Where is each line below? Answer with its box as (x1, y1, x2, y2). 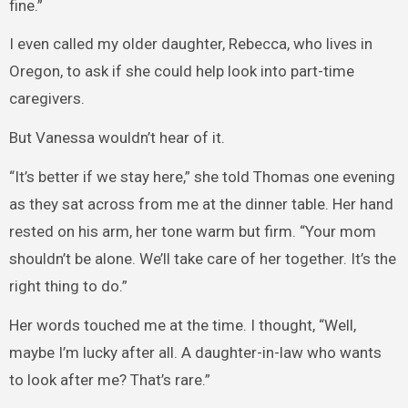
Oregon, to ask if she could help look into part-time (8, 62, 354, 81)
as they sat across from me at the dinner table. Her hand (8, 194, 393, 213)
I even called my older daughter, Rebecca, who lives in (8, 35, 372, 54)
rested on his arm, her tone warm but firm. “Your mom (8, 221, 376, 240)
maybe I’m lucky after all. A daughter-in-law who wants (8, 342, 382, 362)
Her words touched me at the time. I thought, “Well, (8, 315, 356, 334)
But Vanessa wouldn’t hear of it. (8, 128, 225, 148)
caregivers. (8, 89, 85, 108)
